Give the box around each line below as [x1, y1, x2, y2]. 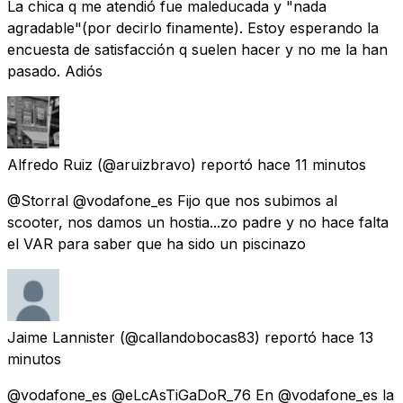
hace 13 [321, 327, 373, 346]
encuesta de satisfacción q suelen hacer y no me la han [7, 40, 388, 58]
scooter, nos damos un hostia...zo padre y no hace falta [7, 212, 389, 231]
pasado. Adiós [7, 61, 103, 80]
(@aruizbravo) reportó [97, 155, 253, 174]
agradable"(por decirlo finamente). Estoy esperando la [7, 18, 379, 37]
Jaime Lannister [7, 327, 115, 346]
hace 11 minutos [257, 155, 366, 174]
